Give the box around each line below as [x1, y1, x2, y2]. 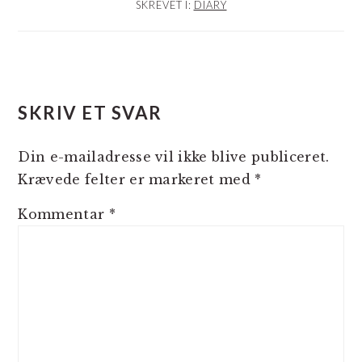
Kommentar [18, 205, 109, 222]
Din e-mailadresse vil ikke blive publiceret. [18, 148, 330, 165]
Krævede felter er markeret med [18, 170, 255, 187]
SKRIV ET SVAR [18, 101, 162, 124]
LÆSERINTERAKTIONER [17, 68, 300, 95]
